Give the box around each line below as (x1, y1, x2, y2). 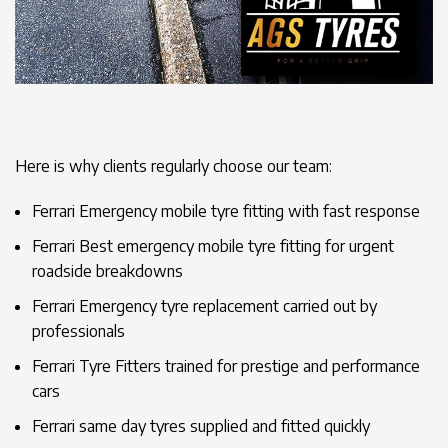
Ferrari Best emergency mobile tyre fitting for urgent (32, 236, 394, 256)
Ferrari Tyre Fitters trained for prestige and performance (32, 356, 420, 376)
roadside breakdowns (32, 261, 183, 281)
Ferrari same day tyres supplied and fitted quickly (32, 416, 370, 436)
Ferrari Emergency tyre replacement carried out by (32, 296, 377, 316)
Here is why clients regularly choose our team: (15, 156, 332, 176)
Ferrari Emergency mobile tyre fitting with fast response (32, 201, 420, 221)
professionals (32, 321, 125, 341)
